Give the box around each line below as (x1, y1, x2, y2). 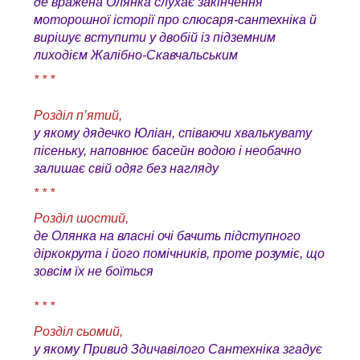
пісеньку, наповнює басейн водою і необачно (34, 144, 301, 158)
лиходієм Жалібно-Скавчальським (34, 48, 238, 63)
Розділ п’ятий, (34, 108, 122, 123)
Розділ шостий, (34, 211, 129, 226)
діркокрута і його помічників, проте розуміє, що (34, 247, 325, 261)
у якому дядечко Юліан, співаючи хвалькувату (34, 126, 312, 141)
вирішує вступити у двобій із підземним (34, 31, 276, 45)
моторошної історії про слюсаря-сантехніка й (34, 13, 317, 27)
